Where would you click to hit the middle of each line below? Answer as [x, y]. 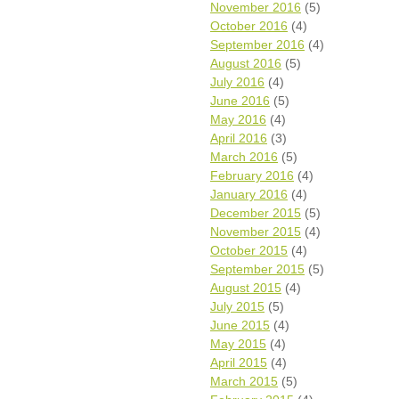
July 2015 [237, 306]
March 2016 [244, 157]
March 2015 [244, 381]
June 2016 [240, 101]
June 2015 [240, 325]
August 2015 [246, 288]
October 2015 [249, 250]
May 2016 [238, 119]
